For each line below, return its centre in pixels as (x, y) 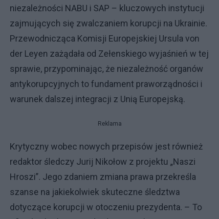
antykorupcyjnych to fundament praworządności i (106, 84)
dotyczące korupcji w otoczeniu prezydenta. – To (106, 207)
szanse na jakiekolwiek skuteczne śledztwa (95, 192)
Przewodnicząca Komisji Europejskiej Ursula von (105, 38)
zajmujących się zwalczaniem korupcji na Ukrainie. (109, 23)
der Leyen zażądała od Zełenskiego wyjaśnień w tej (109, 54)
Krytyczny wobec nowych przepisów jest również (106, 146)
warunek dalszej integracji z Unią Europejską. (98, 99)
